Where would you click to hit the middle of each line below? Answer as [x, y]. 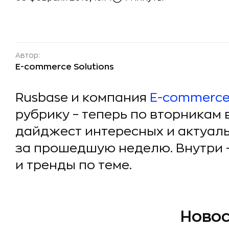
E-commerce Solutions [65, 67]
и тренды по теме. [74, 165]
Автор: [28, 55]
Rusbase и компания [83, 98]
